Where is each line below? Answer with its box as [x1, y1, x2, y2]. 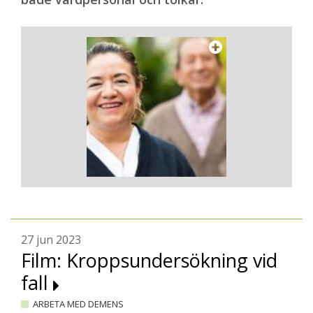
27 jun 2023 [21, 232, 81, 247]
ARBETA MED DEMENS [33, 298, 124, 310]
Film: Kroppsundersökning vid [21, 247, 277, 273]
